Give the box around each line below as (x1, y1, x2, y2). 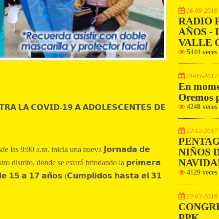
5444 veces (185, 48, 218, 56)
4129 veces (185, 168, 218, 176)
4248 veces (185, 103, 218, 110)
